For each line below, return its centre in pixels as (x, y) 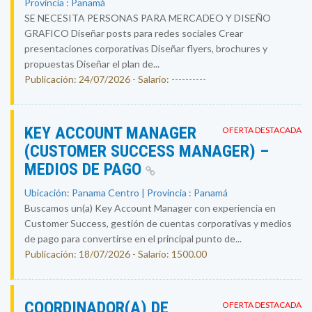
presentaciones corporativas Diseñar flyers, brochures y (146, 48)
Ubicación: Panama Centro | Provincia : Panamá (126, 193)
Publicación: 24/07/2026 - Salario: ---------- (115, 79)
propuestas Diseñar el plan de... (92, 64)
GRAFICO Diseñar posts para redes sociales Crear (134, 33)
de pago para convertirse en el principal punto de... (133, 239)
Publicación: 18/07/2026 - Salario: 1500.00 (116, 254)
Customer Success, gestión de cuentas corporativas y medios (158, 223)
